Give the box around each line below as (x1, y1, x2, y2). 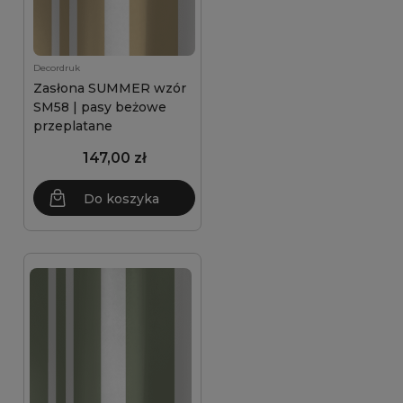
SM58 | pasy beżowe (33, 99, 166, 115)
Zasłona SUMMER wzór (33, 80, 186, 96)
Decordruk (33, 62, 80, 74)
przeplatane (33, 118, 112, 134)
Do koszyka (84, 191, 159, 207)
